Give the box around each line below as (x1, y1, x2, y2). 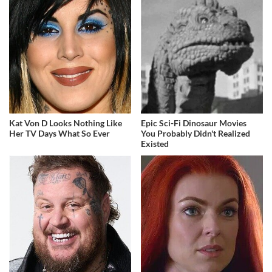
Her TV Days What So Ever (9, 128, 110, 139)
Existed (141, 138, 169, 149)
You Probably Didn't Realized (141, 128, 251, 139)
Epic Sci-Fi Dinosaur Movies (141, 118, 247, 129)
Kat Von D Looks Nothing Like (9, 118, 122, 129)
